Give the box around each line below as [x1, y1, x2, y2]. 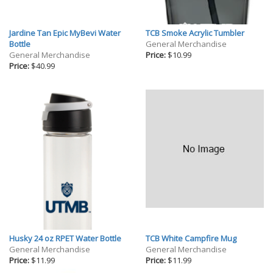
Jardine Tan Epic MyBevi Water [9, 27, 121, 39]
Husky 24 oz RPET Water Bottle [9, 233, 121, 244]
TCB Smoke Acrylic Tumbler [146, 27, 244, 39]
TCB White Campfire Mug [146, 233, 236, 244]
